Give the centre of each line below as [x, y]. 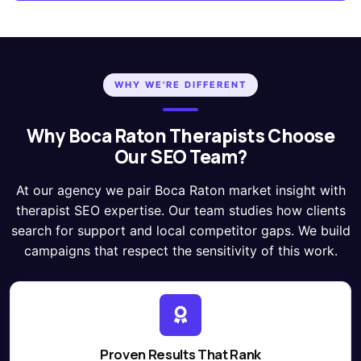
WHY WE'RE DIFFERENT [180, 84]
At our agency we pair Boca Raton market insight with [180, 190]
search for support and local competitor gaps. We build [180, 230]
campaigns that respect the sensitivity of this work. [180, 250]
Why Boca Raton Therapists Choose [180, 135]
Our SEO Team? [180, 156]
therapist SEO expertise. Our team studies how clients [180, 210]
